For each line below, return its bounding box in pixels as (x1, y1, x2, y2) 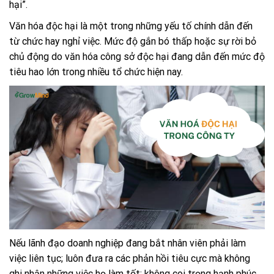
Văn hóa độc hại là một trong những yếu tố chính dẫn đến (9, 20, 253, 32)
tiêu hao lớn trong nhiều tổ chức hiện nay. (9, 66, 183, 78)
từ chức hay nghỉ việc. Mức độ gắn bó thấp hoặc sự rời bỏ (9, 35, 256, 48)
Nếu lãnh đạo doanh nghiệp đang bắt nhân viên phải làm (9, 237, 246, 250)
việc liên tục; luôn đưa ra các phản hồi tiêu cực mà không (9, 253, 250, 265)
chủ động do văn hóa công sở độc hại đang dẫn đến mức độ (9, 51, 265, 63)
